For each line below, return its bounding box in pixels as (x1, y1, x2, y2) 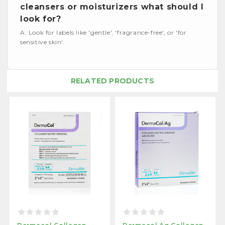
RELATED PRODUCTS (70, 76, 155, 85)
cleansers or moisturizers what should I (20, 2, 204, 12)
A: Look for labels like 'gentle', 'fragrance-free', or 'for (20, 28, 187, 36)
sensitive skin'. (20, 38, 65, 46)
